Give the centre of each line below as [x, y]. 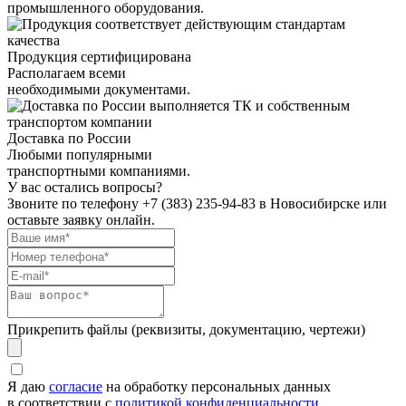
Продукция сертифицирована [99, 56]
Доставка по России [69, 138]
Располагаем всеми [67, 72]
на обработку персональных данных [217, 386]
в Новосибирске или [321, 203]
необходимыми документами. [99, 89]
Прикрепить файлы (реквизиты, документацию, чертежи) [186, 329]
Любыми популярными [80, 154]
